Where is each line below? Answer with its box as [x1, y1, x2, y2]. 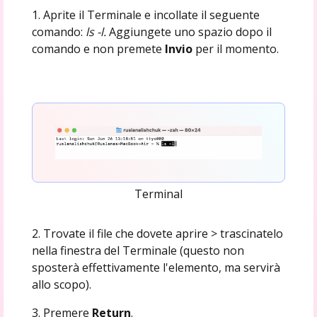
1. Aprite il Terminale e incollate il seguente [31, 6, 260, 23]
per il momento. [195, 40, 279, 57]
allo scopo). [31, 276, 91, 292]
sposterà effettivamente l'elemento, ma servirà [31, 259, 280, 275]
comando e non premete [31, 40, 165, 57]
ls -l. [85, 23, 109, 40]
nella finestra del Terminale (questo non [31, 242, 244, 258]
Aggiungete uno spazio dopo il [108, 23, 272, 40]
